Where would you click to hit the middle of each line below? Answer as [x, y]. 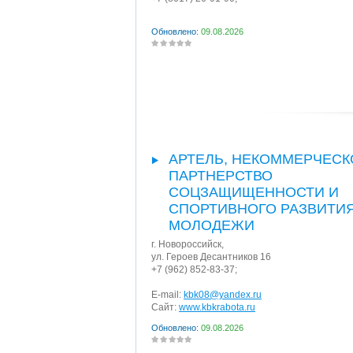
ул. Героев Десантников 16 [211, 257]
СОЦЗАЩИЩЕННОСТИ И [254, 192]
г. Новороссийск [186, 244]
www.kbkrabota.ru [217, 307]
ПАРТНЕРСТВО [221, 176]
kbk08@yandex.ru [223, 295]
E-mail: [167, 295]
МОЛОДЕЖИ [212, 225]
